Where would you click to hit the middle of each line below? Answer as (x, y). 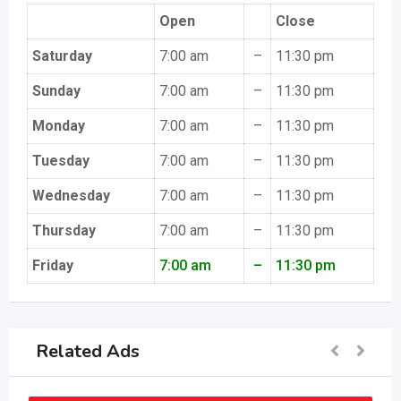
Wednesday (71, 195)
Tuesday (61, 160)
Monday (59, 125)
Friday (53, 265)
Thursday (64, 230)
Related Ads (88, 352)
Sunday (56, 90)
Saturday (62, 55)
